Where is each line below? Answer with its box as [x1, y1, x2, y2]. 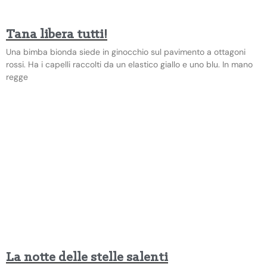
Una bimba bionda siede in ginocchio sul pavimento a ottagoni [6, 46, 246, 57]
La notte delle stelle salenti [6, 250, 168, 265]
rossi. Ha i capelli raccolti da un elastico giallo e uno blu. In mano [6, 58, 253, 70]
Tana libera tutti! [6, 27, 107, 42]
